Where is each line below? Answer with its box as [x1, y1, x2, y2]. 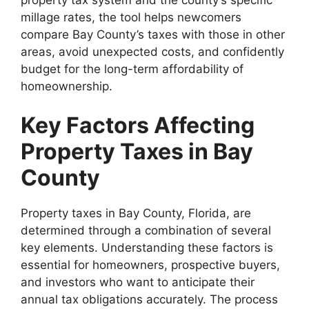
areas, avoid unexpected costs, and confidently [21, 44, 284, 59]
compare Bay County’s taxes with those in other [21, 27, 285, 41]
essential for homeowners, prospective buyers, [21, 258, 280, 272]
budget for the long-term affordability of [21, 61, 243, 76]
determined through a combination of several [21, 223, 271, 237]
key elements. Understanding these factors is [21, 241, 273, 255]
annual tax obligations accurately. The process [21, 292, 278, 306]
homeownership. [21, 79, 112, 93]
